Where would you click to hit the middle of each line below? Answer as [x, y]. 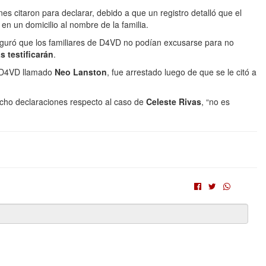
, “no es [216, 101]
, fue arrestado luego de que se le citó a [182, 72]
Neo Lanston [81, 72]
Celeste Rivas [174, 101]
